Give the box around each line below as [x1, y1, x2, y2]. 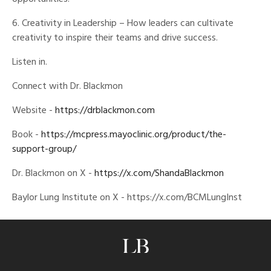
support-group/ [12, 142, 76, 158]
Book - [12, 127, 41, 143]
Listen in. [12, 54, 47, 71]
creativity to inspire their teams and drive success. [12, 30, 218, 47]
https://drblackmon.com [55, 103, 155, 119]
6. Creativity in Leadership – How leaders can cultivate [12, 16, 233, 32]
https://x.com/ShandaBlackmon [94, 166, 224, 182]
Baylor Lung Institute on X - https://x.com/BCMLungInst [12, 190, 242, 206]
